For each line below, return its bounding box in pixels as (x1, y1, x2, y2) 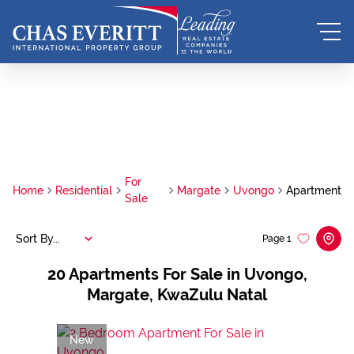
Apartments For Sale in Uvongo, (68, 265, 307, 284)
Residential (55, 183, 113, 197)
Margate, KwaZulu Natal (87, 285, 267, 304)
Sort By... (16, 232, 60, 245)
